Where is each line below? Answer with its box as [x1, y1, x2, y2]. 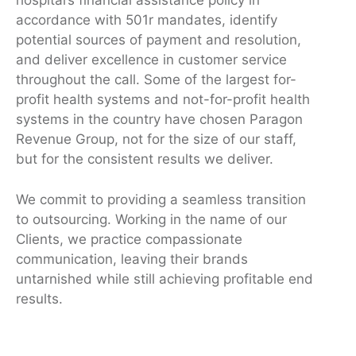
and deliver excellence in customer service [16, 52, 287, 68]
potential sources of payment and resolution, [16, 32, 301, 48]
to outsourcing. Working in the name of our [16, 211, 287, 227]
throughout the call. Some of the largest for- [16, 72, 296, 88]
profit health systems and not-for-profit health [16, 91, 310, 108]
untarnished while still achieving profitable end [16, 270, 313, 287]
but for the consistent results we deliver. [16, 151, 273, 168]
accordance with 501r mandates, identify [16, 12, 277, 29]
